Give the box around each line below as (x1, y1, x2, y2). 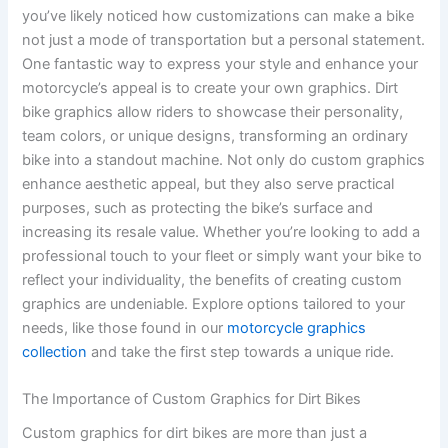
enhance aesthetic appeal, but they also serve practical (22, 174, 395, 193)
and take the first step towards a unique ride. (87, 342, 395, 361)
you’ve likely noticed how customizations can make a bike (22, 6, 415, 25)
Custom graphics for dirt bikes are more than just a (22, 424, 368, 443)
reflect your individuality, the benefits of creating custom (22, 270, 403, 289)
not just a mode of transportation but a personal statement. (22, 30, 426, 49)
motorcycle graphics (227, 318, 367, 337)
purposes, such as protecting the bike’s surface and (22, 198, 374, 217)
